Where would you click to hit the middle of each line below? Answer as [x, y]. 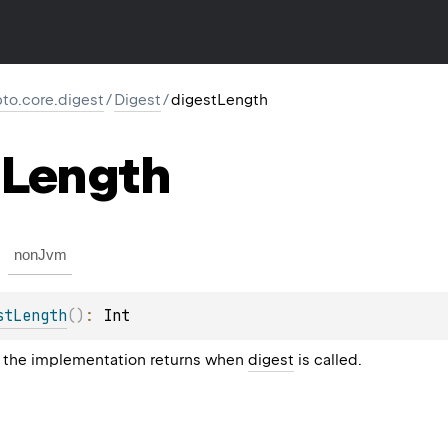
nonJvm [40, 254]
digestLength [219, 100]
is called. [328, 359]
